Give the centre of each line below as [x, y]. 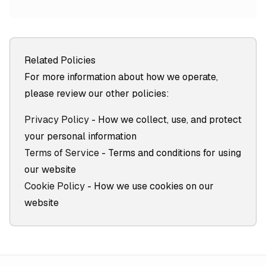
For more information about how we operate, [121, 77]
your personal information [80, 136]
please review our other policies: [97, 94]
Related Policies [60, 60]
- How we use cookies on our [151, 186]
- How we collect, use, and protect [167, 120]
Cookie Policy [55, 186]
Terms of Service [62, 153]
